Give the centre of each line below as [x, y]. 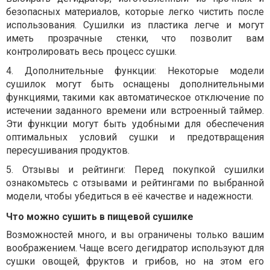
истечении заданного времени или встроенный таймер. [135, 110]
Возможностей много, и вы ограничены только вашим [135, 234]
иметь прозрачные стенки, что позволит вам [135, 38]
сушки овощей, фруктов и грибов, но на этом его [135, 261]
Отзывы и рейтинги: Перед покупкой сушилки [143, 169]
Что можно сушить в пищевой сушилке [100, 216]
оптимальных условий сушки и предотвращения [135, 137]
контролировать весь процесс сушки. [91, 51]
